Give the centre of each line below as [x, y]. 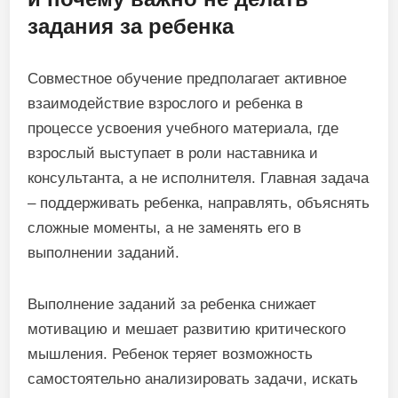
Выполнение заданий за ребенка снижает [172, 304]
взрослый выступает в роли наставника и [173, 153]
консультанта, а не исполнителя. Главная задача [199, 178]
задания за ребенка [131, 26]
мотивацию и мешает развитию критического [187, 329]
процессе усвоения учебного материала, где [183, 128]
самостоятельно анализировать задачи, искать [193, 379]
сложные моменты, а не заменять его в [165, 228]
